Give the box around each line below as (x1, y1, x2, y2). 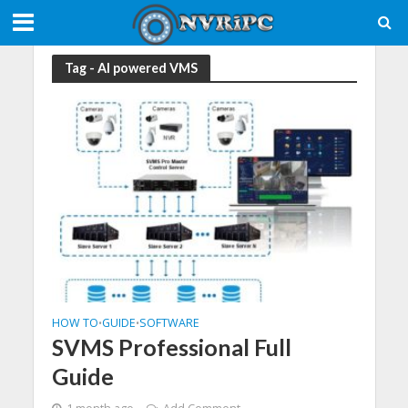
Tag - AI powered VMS (64, 59, 198, 76)
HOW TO (51, 315, 98, 331)
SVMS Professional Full (51, 333, 291, 362)
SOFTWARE (138, 315, 199, 331)
